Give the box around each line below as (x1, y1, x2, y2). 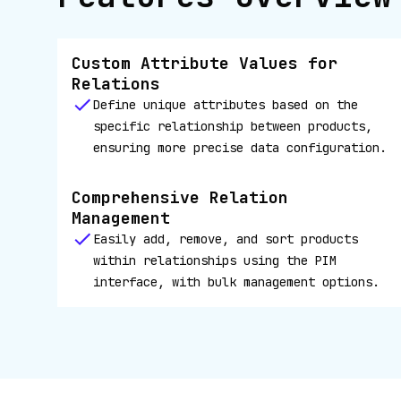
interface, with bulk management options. (93, 274, 380, 290)
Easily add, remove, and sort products (93, 231, 358, 247)
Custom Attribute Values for (72, 53, 337, 73)
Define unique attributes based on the (93, 97, 358, 113)
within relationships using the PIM (93, 252, 337, 269)
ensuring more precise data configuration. (93, 140, 387, 156)
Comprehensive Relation (72, 187, 288, 208)
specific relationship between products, (93, 118, 372, 134)
